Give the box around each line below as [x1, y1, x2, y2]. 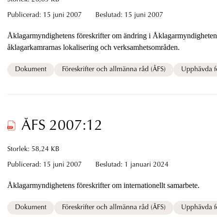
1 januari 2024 [124, 161, 169, 169]
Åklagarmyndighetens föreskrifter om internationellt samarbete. [7, 181, 200, 189]
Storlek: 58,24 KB [7, 146, 60, 153]
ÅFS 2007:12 [21, 119, 103, 134]
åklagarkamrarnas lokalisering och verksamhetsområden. [62, 43, 180, 51]
